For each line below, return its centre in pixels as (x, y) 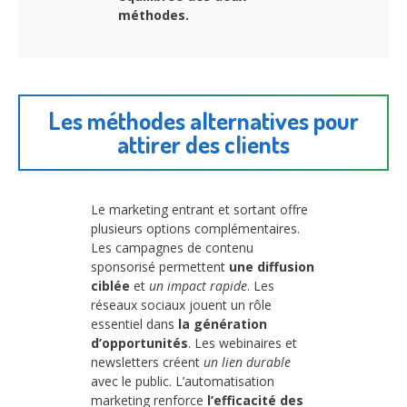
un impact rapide (198, 286)
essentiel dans (134, 324)
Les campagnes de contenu (172, 248)
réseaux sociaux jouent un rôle (181, 305)
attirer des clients (203, 144)
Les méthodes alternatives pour (203, 121)
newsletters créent (147, 362)
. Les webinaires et (243, 343)
